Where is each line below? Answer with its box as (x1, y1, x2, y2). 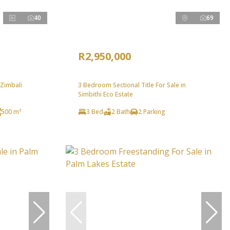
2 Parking (138, 107, 165, 116)
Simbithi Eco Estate (78, 89, 133, 99)
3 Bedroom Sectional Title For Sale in (78, 80, 186, 89)
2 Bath (111, 107, 130, 116)
